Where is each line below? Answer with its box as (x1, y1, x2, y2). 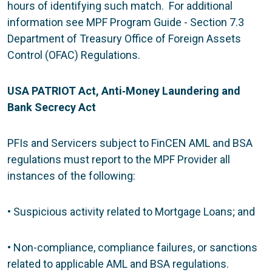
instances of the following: (7, 169, 135, 182)
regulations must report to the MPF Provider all (7, 152, 230, 166)
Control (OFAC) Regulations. (7, 48, 140, 61)
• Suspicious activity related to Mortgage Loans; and (7, 205, 255, 218)
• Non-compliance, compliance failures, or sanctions (7, 240, 257, 254)
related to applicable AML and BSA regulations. (7, 257, 229, 270)
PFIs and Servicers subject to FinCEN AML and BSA (7, 136, 253, 149)
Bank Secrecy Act (7, 100, 96, 114)
